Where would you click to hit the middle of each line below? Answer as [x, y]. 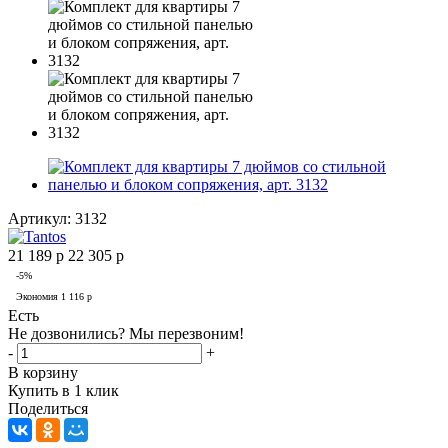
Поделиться [48, 409]
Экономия [38, 297]
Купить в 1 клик [63, 391]
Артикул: [39, 218]
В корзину [43, 373]
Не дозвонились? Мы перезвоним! [126, 334]
